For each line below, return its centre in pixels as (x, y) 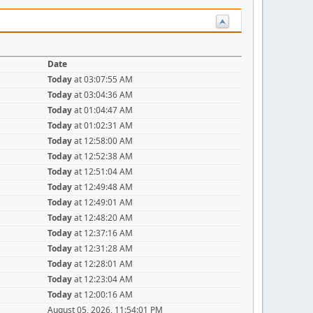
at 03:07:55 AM (102, 79)
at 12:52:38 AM (102, 156)
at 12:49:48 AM (102, 187)
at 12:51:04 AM (102, 171)
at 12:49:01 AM (102, 202)
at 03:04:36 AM (102, 94)
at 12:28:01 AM (102, 263)
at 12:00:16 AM (102, 294)
